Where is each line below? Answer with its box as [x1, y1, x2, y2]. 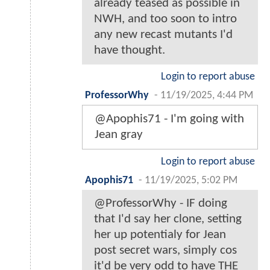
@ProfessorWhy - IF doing [94, 197, 227, 210]
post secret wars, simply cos [94, 244, 237, 257]
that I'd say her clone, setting [94, 213, 242, 226]
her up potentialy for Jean [94, 228, 226, 242]
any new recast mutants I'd [94, 28, 233, 42]
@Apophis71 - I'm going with [95, 113, 244, 126]
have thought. [94, 44, 165, 57]
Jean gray [95, 128, 143, 142]
